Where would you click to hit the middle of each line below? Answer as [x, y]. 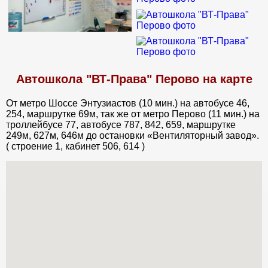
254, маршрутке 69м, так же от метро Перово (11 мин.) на [133, 114]
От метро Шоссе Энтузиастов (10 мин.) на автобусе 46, [128, 103]
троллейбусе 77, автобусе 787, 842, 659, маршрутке [121, 124]
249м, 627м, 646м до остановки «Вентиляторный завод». [133, 135]
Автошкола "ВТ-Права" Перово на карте [134, 79]
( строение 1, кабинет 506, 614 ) [75, 146]
